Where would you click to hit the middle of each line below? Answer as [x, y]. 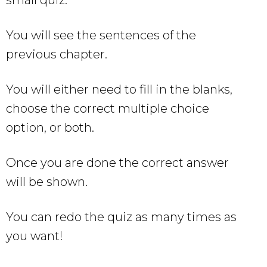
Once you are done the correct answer [117, 162]
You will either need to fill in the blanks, [119, 89]
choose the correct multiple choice [108, 108]
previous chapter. [57, 54]
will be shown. [47, 181]
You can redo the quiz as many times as [121, 217]
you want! [35, 236]
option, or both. [50, 127]
